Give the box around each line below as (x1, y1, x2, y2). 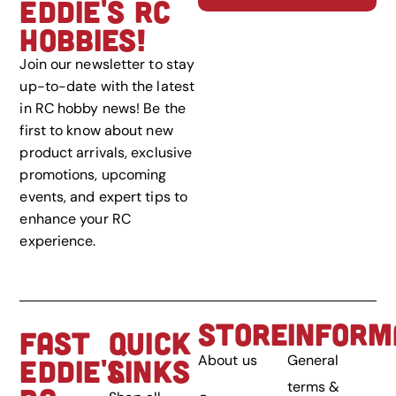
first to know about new (19, 121, 173, 141)
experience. (19, 232, 96, 251)
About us (198, 350, 257, 369)
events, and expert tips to (19, 187, 188, 207)
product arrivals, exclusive (19, 143, 193, 163)
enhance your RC (19, 209, 131, 229)
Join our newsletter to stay (19, 55, 195, 74)
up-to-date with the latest (19, 77, 195, 96)
